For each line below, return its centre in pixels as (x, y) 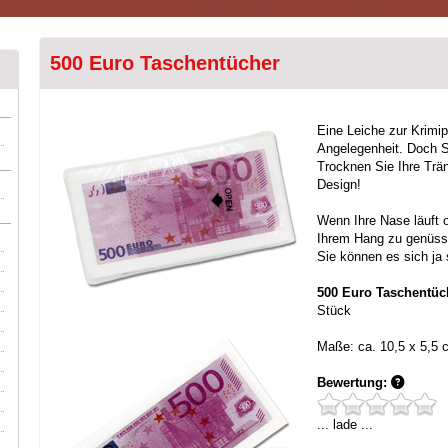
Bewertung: (352, 382)
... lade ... (345, 424)
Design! (339, 184)
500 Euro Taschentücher (165, 63)
